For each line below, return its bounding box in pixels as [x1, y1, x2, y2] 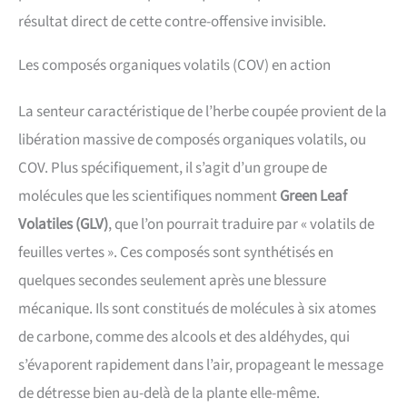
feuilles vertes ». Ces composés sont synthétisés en [18, 242, 333, 264]
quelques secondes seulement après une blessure [18, 270, 326, 293]
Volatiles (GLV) [18, 213, 108, 236]
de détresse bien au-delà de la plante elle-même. [18, 382, 320, 405]
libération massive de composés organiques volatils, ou [18, 129, 366, 152]
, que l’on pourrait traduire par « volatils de [108, 213, 374, 236]
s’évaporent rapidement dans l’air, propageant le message [18, 354, 383, 377]
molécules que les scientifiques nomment [18, 185, 280, 208]
